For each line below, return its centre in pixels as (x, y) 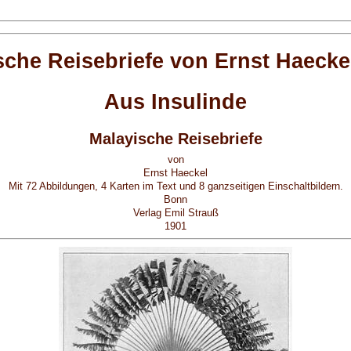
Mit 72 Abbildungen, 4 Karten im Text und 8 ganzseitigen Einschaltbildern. (175, 186)
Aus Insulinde (175, 102)
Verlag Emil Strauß (175, 212)
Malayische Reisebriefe (175, 138)
